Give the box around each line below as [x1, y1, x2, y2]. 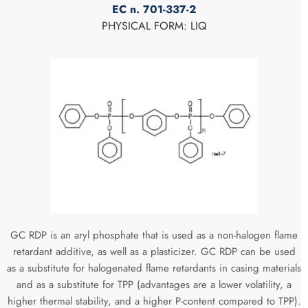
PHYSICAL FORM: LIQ [101, 18, 207, 34]
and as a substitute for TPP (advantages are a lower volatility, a [16, 276, 291, 292]
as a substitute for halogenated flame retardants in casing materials [7, 260, 301, 276]
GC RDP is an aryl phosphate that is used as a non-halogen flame [10, 227, 298, 243]
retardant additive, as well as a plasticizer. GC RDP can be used [12, 243, 296, 259]
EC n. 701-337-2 [111, 1, 197, 18]
